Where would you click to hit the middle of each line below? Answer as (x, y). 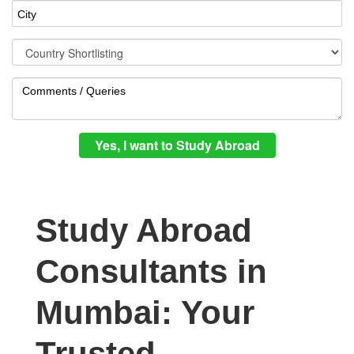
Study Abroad (144, 230)
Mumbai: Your (145, 313)
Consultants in (151, 271)
